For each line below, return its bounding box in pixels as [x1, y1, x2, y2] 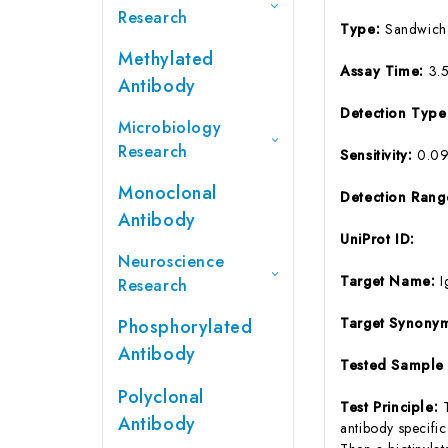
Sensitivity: [340, 144, 418, 165]
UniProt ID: [340, 228, 415, 249]
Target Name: [340, 270, 441, 291]
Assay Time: [340, 60, 429, 81]
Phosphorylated [118, 313, 253, 340]
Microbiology [118, 115, 222, 139]
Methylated [118, 45, 214, 72]
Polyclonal [118, 383, 204, 410]
